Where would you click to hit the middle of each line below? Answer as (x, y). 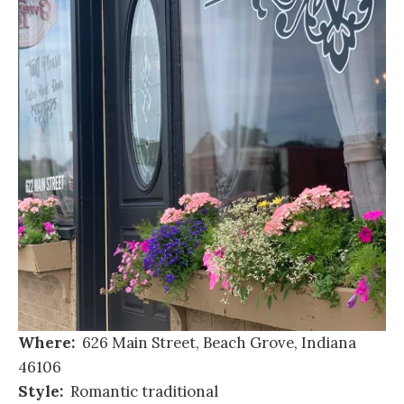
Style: (41, 392)
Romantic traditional (141, 392)
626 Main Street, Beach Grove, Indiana (216, 343)
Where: (46, 343)
